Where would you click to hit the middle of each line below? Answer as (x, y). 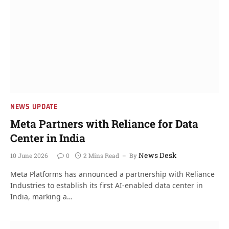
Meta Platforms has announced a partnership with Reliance (112, 174)
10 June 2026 (29, 155)
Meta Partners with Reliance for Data (104, 124)
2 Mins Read (101, 155)
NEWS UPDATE (34, 106)
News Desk (158, 155)
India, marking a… (41, 197)
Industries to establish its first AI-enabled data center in (107, 185)
